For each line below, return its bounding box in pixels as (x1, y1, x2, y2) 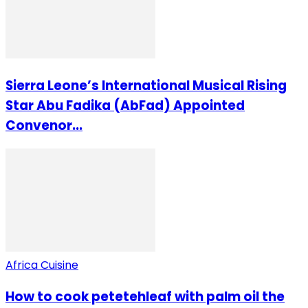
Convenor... (5, 116, 82, 135)
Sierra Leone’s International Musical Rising (5, 76, 287, 96)
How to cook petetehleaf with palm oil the (5, 287, 285, 306)
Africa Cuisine (5, 257, 78, 274)
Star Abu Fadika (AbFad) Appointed (5, 96, 245, 115)
